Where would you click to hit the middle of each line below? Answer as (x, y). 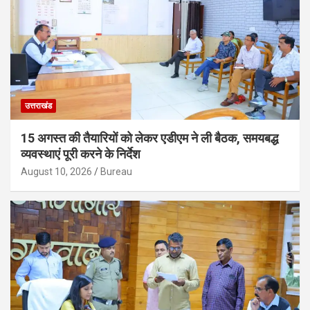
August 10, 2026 (56, 172)
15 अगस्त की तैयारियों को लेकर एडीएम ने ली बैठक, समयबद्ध (149, 138)
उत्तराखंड (38, 106)
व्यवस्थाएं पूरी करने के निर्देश (81, 154)
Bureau (116, 172)
